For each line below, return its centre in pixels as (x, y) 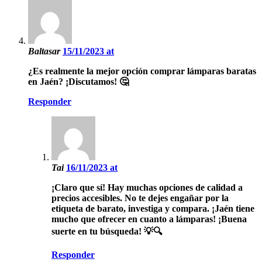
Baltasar (45, 51)
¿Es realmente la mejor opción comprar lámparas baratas (142, 71)
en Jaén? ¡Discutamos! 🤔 (78, 81)
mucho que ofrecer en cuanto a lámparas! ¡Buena (149, 219)
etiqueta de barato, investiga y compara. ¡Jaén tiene (153, 208)
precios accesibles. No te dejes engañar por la (140, 198)
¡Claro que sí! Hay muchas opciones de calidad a (147, 187)
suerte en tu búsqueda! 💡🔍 (107, 231)
